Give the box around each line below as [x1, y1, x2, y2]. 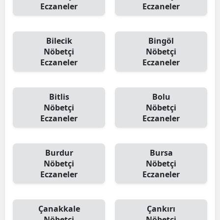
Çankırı [147, 203, 175, 214]
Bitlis [49, 91, 69, 102]
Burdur [45, 147, 73, 158]
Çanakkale [38, 203, 80, 214]
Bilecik [46, 35, 72, 46]
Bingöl [148, 35, 174, 46]
